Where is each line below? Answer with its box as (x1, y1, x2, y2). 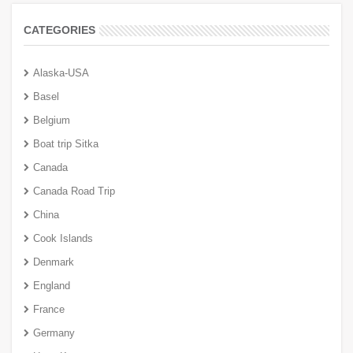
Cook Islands (33, 232, 93, 244)
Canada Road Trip (33, 185, 115, 197)
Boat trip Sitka (33, 138, 98, 150)
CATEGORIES (24, 24, 95, 36)
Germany (33, 327, 75, 339)
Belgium (33, 114, 70, 126)
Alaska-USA (33, 67, 89, 79)
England (33, 280, 70, 292)
